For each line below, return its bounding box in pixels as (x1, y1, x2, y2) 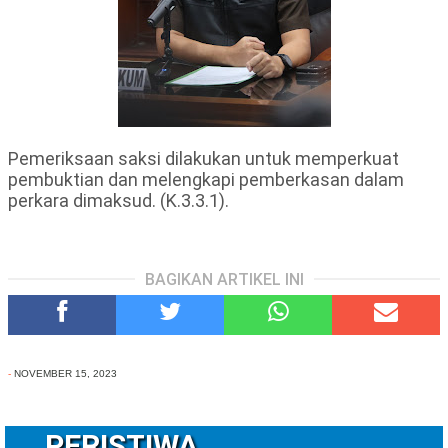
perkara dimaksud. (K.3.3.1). (8, 190, 229, 212)
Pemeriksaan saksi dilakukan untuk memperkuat (8, 148, 399, 170)
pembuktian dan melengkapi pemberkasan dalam (8, 169, 404, 191)
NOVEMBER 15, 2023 (14, 368, 117, 380)
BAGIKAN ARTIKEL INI (144, 270, 304, 290)
